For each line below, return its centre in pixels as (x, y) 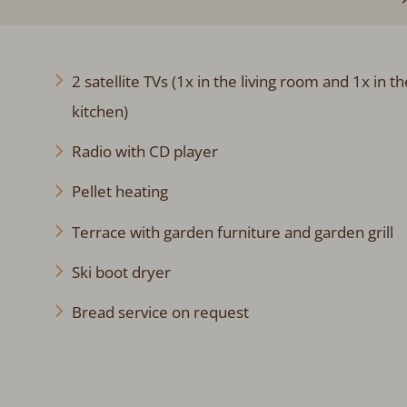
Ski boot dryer (121, 272)
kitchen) (99, 111)
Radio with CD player (144, 152)
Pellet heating (119, 192)
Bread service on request (160, 312)
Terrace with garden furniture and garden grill (232, 232)
